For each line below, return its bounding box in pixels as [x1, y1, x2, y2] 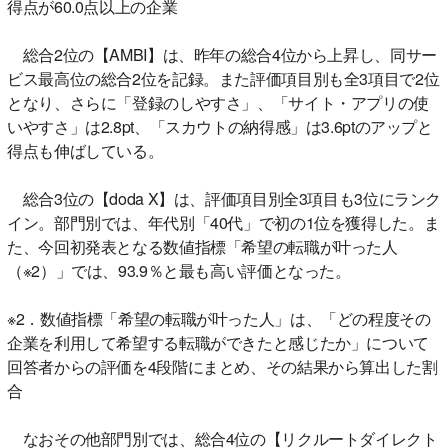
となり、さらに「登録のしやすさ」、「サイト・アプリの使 [7, 90, 429, 114]
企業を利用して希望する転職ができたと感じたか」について [7, 330, 429, 354]
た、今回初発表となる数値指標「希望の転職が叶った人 [7, 234, 398, 258]
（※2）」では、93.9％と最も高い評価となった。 [7, 258, 351, 282]
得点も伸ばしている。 [7, 138, 164, 162]
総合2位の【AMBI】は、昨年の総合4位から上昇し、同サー [7, 42, 437, 66]
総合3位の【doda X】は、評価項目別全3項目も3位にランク [7, 186, 441, 210]
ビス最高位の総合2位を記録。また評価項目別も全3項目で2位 [7, 66, 440, 90]
